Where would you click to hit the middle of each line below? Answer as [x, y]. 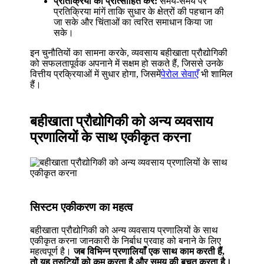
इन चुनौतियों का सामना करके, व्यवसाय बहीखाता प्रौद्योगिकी [129, 52]
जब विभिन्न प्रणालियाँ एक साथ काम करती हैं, [149, 252]
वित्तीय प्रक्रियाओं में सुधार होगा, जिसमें [96, 74]
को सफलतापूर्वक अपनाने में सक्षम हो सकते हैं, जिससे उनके [127, 63]
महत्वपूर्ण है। [52, 252]
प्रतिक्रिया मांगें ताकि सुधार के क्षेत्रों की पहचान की [139, 11]
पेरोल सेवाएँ [180, 74]
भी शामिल [216, 74]
